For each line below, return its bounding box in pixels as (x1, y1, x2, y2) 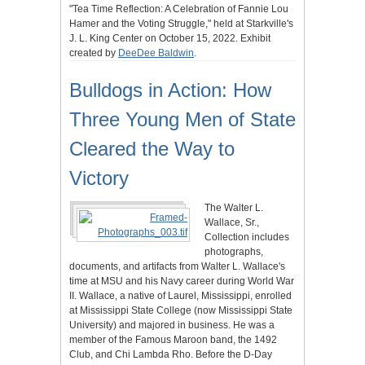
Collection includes (204, 231, 289, 243)
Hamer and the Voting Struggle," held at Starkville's (69, 18, 293, 29)
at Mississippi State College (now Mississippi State (69, 305, 292, 316)
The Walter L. (204, 202, 263, 213)
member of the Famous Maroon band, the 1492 (69, 334, 277, 345)
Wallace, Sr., (204, 217, 259, 228)
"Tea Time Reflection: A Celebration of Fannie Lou (69, 3, 288, 15)
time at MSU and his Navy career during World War (69, 275, 294, 287)
